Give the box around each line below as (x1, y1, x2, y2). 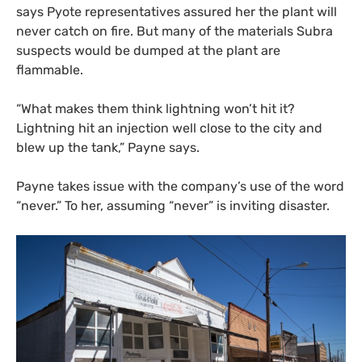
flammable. (16, 62, 83, 78)
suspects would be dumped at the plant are (16, 43, 280, 59)
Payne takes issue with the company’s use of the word (16, 179, 344, 195)
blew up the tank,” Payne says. (16, 140, 200, 156)
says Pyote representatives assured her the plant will (16, 4, 337, 20)
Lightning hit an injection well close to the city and (16, 120, 322, 137)
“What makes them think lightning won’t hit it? (16, 101, 295, 117)
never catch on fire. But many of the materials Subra (16, 23, 333, 40)
